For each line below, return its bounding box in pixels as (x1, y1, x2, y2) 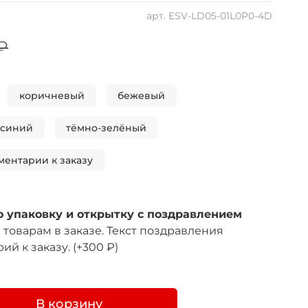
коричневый (19, 89, 85, 102)
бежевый (118, 89, 165, 102)
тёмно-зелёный (66, 122, 146, 135)
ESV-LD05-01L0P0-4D (168, 10, 272, 23)
